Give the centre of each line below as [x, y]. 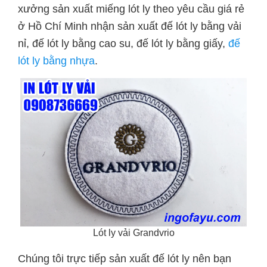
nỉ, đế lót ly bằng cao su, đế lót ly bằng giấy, [123, 44]
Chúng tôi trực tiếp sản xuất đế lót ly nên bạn [125, 259]
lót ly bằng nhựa [56, 61]
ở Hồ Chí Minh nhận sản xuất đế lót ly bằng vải [130, 26]
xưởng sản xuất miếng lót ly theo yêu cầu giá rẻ [131, 9]
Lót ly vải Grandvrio [133, 233]
